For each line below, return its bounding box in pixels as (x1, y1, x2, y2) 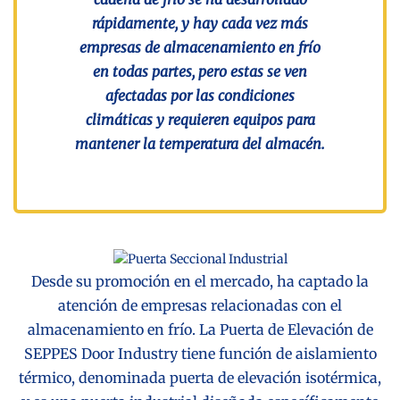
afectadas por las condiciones (105, 86, 295, 104)
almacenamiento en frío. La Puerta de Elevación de (27, 320, 373, 338)
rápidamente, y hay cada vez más (92, 13, 308, 32)
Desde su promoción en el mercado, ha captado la (31, 271, 369, 290)
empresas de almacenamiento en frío (79, 37, 321, 56)
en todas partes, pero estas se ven (93, 62, 307, 80)
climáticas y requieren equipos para (85, 110, 315, 129)
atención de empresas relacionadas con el (58, 296, 342, 314)
